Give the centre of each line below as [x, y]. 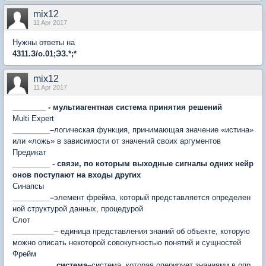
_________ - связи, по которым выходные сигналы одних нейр [133, 164]
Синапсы [28, 186]
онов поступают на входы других [77, 175]
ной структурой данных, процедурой [78, 209]
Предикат [29, 152]
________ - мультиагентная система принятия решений [117, 107]
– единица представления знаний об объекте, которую [152, 231]
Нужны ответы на [44, 42]
